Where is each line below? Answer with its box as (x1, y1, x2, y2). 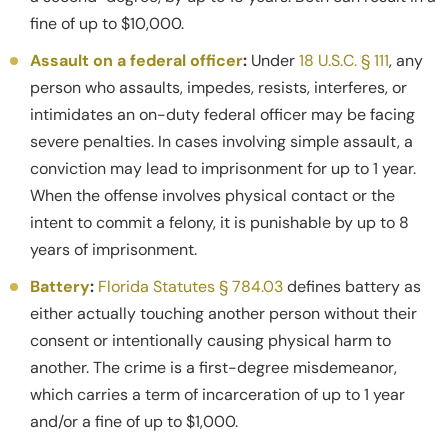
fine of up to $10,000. (30, 12, 184, 34)
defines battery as (283, 275, 421, 297)
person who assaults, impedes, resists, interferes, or (30, 76, 407, 98)
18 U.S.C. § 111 (299, 49, 389, 71)
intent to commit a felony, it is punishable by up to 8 (30, 211, 409, 233)
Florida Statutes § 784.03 (98, 275, 283, 297)
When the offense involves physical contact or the (30, 184, 395, 206)
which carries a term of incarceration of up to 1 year (30, 383, 405, 405)
